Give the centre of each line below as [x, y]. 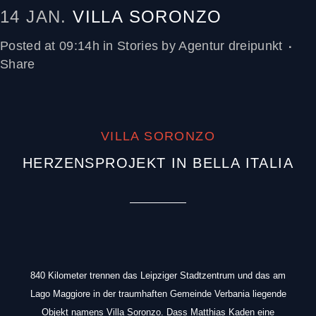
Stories [138, 46]
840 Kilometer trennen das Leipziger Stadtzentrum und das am [158, 275]
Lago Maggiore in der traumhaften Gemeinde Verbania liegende [158, 294]
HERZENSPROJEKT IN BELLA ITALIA [158, 163]
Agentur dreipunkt [231, 46]
